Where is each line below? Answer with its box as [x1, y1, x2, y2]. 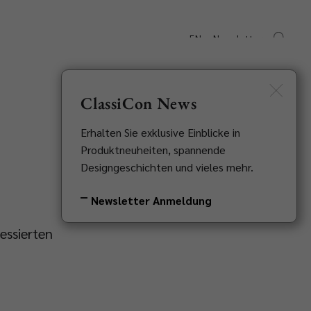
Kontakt [101, 43, 138, 56]
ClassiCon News [81, 92, 197, 115]
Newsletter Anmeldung [91, 192, 212, 208]
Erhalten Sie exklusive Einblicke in [81, 125, 241, 140]
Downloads [26, 43, 76, 56]
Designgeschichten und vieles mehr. [81, 160, 254, 175]
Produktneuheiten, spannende [81, 142, 226, 158]
